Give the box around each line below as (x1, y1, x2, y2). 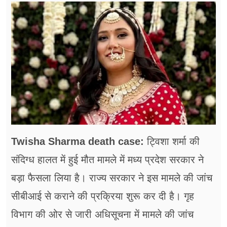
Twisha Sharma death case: (11, 135, 144, 147)
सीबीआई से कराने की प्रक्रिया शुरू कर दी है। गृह (11, 190, 194, 202)
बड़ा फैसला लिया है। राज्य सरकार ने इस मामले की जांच (11, 172, 212, 183)
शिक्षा (11, 92, 26, 102)
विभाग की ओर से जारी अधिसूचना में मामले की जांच (11, 208, 194, 220)
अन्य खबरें (11, 116, 44, 126)
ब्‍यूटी (11, 46, 25, 56)
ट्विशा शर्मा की (144, 135, 200, 147)
